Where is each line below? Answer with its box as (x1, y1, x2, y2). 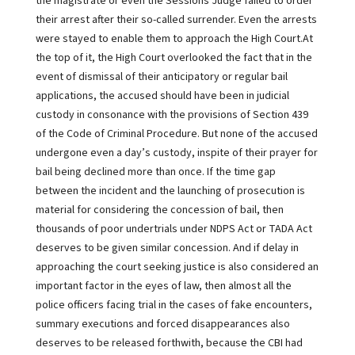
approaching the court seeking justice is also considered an (35, 259, 319, 275)
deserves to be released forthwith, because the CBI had (35, 335, 303, 351)
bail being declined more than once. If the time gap (35, 164, 276, 180)
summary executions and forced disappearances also (35, 316, 290, 332)
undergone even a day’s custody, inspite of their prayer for (35, 145, 318, 161)
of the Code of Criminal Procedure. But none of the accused (35, 126, 318, 142)
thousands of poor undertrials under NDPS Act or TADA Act (35, 221, 312, 237)
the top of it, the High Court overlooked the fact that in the (35, 50, 312, 66)
